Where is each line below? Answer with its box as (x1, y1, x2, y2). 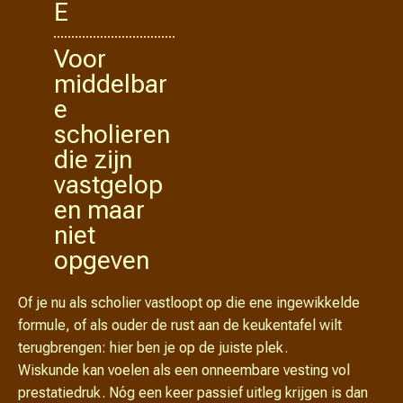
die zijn (54, 145, 132, 175)
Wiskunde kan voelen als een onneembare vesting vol (18, 362, 350, 379)
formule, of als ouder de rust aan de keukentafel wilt (18, 317, 342, 334)
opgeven (54, 246, 149, 275)
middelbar (54, 69, 167, 99)
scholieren (54, 120, 170, 149)
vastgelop (54, 170, 163, 200)
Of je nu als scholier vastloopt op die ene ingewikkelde (18, 294, 360, 311)
